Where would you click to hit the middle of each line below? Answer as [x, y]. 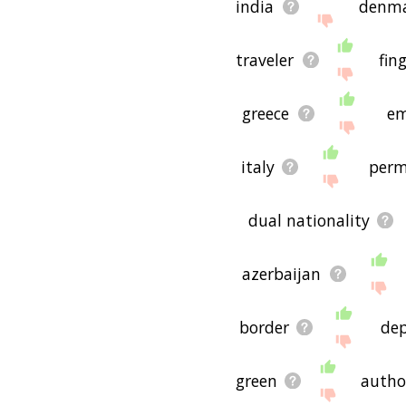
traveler [265, 59]
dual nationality [309, 220]
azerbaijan [282, 273]
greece [266, 113]
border [264, 327]
